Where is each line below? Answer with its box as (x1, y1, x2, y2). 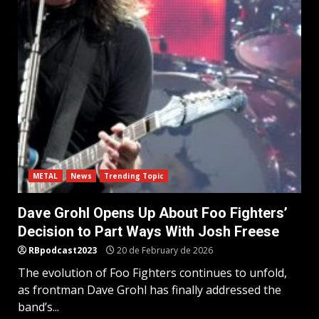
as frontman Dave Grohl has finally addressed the (18, 281, 281, 298)
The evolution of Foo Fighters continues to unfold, (18, 264, 287, 281)
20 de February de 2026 (115, 244, 213, 256)
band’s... (18, 298, 59, 315)
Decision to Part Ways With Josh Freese (18, 222, 279, 240)
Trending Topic (103, 170, 164, 181)
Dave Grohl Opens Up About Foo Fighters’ (18, 204, 288, 221)
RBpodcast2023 (28, 244, 97, 256)
